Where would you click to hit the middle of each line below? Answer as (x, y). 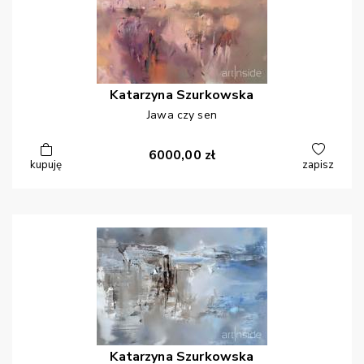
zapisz (318, 165)
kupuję (46, 165)
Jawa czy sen (182, 115)
